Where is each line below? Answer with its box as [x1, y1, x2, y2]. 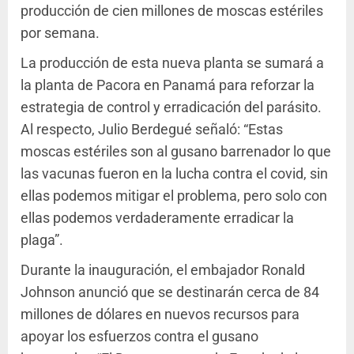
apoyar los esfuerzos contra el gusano [21, 328, 258, 345]
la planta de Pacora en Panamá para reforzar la [21, 77, 314, 94]
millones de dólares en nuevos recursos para [21, 306, 299, 323]
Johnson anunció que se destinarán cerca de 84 [21, 284, 319, 301]
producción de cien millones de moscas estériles [21, 2, 323, 20]
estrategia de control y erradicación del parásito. [21, 99, 322, 116]
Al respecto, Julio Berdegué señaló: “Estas [21, 121, 283, 138]
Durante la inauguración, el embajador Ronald [21, 262, 305, 279]
